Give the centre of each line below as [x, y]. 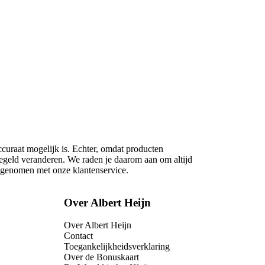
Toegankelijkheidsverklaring [117, 247]
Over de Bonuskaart [101, 257]
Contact [78, 236]
